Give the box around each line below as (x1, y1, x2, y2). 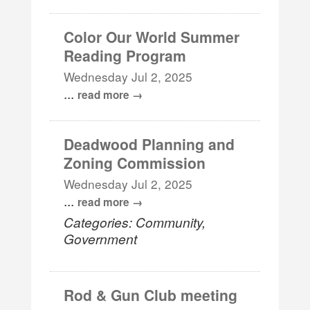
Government (64, 228, 138, 248)
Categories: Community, (64, 212, 206, 231)
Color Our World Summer (64, 26, 240, 47)
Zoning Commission (64, 152, 206, 173)
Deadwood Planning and (64, 133, 235, 154)
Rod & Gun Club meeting (64, 284, 238, 305)
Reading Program (64, 44, 187, 66)
